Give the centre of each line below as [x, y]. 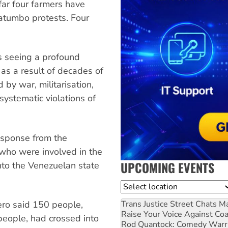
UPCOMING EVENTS [167, 167]
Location [137, 186]
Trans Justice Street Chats [169, 204]
